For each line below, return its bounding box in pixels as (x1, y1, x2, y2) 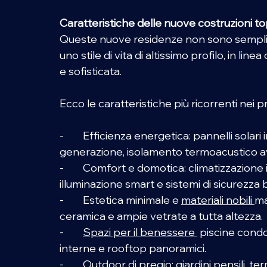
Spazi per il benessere (83, 225, 197, 240)
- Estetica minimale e (60, 193, 181, 207)
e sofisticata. (60, 64, 124, 79)
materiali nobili (181, 193, 252, 207)
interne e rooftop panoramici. (60, 241, 209, 256)
